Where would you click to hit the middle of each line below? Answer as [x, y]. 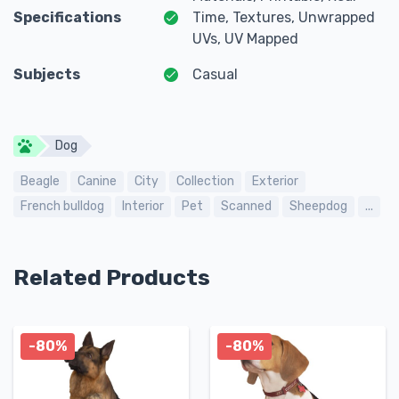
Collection [205, 181]
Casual [215, 74]
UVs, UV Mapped [245, 39]
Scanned [246, 206]
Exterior [275, 181]
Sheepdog [318, 206]
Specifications [67, 17]
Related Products [112, 277]
